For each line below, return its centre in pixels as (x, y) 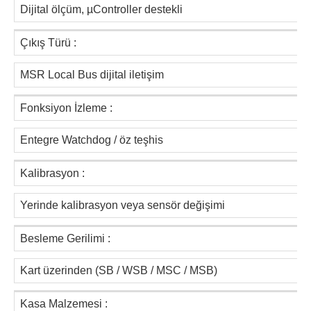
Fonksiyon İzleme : (66, 108)
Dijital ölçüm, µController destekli (101, 10)
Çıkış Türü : (48, 43)
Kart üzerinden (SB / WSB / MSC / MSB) (119, 271)
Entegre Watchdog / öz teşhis (92, 140)
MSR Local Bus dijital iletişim (92, 75)
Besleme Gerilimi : (65, 239)
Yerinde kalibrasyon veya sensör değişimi (123, 205)
